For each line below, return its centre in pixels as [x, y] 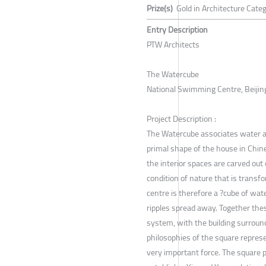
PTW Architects [173, 44]
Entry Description [177, 29]
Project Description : [181, 118]
